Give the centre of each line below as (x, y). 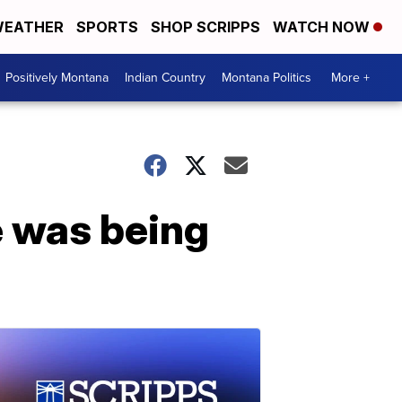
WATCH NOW (323, 27)
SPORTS (107, 27)
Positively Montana (57, 78)
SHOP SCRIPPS (205, 27)
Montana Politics (267, 78)
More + (350, 78)
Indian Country (165, 78)
